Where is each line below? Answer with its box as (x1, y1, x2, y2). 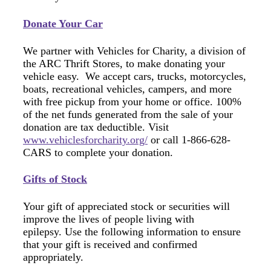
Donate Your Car (23, 17, 103, 30)
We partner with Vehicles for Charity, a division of (23, 44, 246, 57)
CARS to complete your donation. (23, 146, 173, 158)
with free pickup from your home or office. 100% (23, 95, 241, 108)
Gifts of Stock (23, 173, 87, 186)
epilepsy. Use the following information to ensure (23, 226, 241, 238)
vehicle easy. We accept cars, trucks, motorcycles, (23, 70, 246, 82)
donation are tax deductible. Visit (23, 120, 169, 133)
